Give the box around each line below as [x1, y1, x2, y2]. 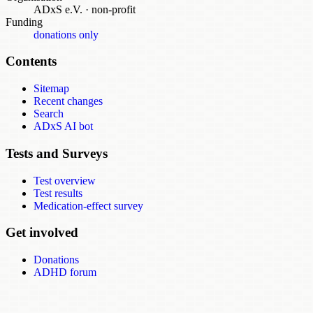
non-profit [89, 3, 136, 15]
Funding [6, 15, 43, 28]
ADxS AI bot [34, 120, 93, 133]
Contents [6, 54, 57, 69]
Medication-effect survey [34, 199, 143, 212]
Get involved [6, 225, 78, 240]
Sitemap [34, 82, 69, 95]
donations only [34, 28, 99, 41]
